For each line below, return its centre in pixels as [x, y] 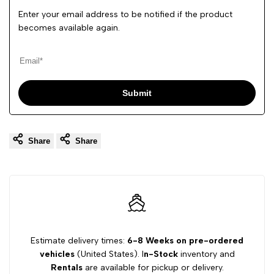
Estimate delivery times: [78, 241]
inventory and [206, 254]
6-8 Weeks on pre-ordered [184, 241]
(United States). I [109, 254]
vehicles [57, 254]
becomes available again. [69, 28]
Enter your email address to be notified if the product [125, 15]
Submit [137, 93]
